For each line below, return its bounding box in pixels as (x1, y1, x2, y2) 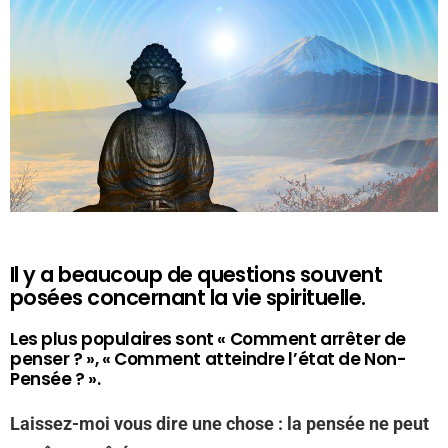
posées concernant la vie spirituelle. (10, 283, 366, 312)
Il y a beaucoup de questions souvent (10, 260, 383, 289)
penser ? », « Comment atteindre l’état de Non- (10, 347, 406, 371)
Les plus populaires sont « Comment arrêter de (10, 327, 406, 351)
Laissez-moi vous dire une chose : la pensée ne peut (10, 413, 429, 434)
